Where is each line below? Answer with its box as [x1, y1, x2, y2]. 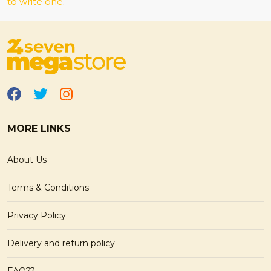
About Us [7, 154, 47, 165]
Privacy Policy [7, 209, 66, 221]
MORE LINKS [7, 122, 71, 134]
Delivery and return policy [7, 237, 115, 249]
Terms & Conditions [7, 181, 89, 193]
